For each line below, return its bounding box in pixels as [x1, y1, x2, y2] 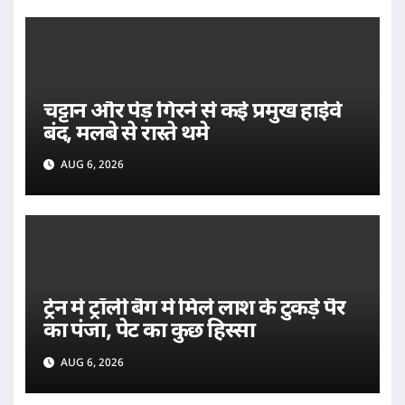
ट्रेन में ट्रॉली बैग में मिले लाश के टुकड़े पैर [42, 295, 345, 325]
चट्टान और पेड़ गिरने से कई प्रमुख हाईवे [42, 98, 342, 127]
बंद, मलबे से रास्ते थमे [42, 120, 209, 150]
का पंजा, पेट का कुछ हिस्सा [42, 317, 255, 347]
